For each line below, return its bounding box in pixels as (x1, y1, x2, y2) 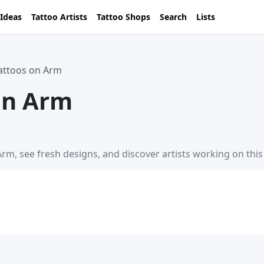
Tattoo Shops (97, 11, 150, 23)
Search (160, 11, 187, 23)
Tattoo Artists (31, 11, 87, 23)
